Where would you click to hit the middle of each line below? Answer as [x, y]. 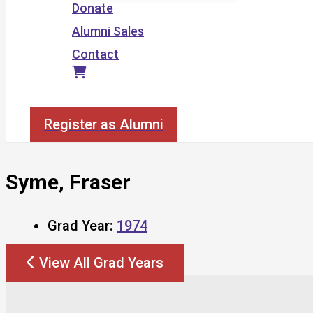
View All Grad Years [101, 262]
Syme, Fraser [68, 182]
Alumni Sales [108, 31]
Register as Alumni [104, 124]
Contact [95, 54]
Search [50, 99]
